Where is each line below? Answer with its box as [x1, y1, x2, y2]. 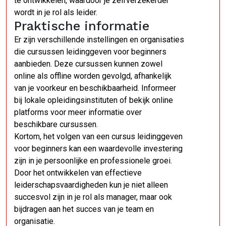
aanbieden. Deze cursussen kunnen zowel [14, 59, 162, 69]
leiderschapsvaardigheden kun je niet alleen [14, 180, 168, 190]
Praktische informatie [14, 19, 149, 33]
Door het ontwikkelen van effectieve [14, 168, 142, 178]
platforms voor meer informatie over [14, 107, 142, 117]
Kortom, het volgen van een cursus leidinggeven [14, 132, 183, 141]
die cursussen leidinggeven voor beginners [14, 47, 166, 56]
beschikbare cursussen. [14, 120, 98, 129]
